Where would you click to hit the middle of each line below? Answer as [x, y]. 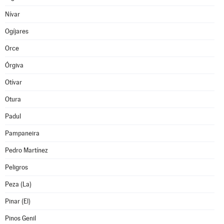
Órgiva [14, 65]
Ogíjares [17, 31]
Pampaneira [22, 133]
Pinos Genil [20, 218]
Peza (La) [18, 184]
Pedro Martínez [26, 150]
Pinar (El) [18, 201]
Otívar [13, 82]
